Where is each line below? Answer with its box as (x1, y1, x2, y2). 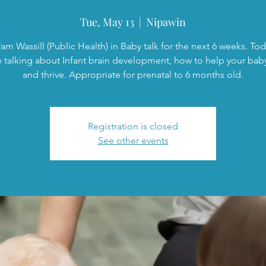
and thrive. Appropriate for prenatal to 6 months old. (23, 69, 243, 80)
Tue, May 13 (80, 15, 134, 29)
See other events (97, 135, 169, 146)
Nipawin (146, 15, 186, 29)
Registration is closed (88, 121, 178, 132)
